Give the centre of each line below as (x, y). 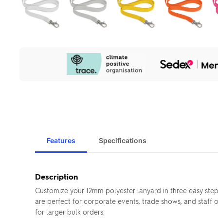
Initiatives (35, 68)
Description (56, 176)
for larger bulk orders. (70, 211)
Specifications (123, 140)
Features (61, 140)
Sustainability (42, 59)
